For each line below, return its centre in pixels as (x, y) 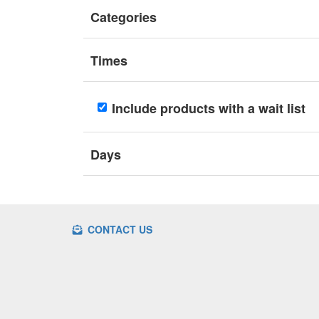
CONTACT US (119, 229)
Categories (124, 17)
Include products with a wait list (209, 108)
